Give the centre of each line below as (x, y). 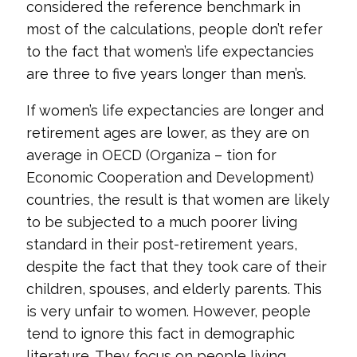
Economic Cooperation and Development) (170, 177)
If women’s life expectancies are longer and (175, 110)
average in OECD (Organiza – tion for (151, 155)
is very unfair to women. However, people (168, 311)
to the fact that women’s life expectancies (170, 51)
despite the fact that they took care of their (176, 267)
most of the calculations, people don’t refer (174, 29)
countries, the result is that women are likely (178, 200)
